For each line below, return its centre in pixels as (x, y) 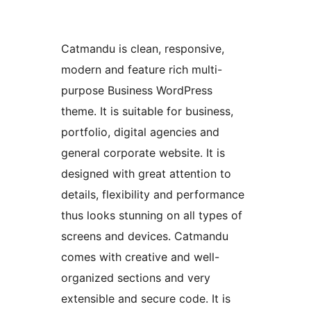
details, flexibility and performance (153, 195)
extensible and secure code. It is (146, 299)
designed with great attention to (146, 174)
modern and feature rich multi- (142, 70)
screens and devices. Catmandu (145, 236)
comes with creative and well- (140, 257)
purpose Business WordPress (137, 91)
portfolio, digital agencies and (140, 132)
